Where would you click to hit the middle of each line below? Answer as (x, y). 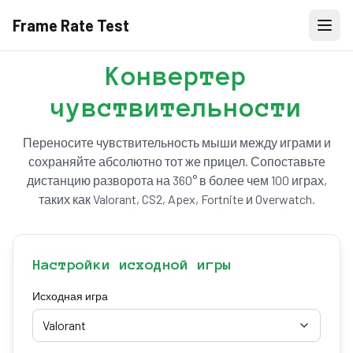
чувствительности (176, 108)
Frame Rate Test (71, 25)
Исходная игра (70, 296)
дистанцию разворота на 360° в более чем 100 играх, (176, 180)
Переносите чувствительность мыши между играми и (176, 142)
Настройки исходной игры (132, 265)
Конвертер (176, 76)
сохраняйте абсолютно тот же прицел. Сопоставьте (176, 161)
